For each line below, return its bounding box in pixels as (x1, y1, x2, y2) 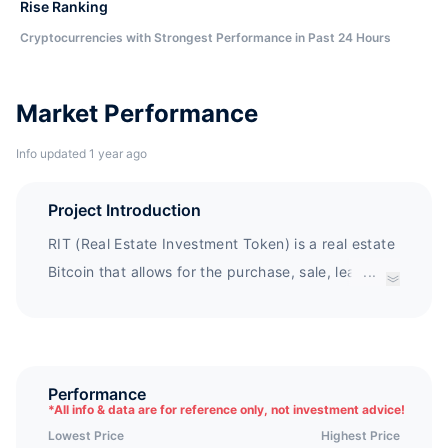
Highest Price (321, 428, 400, 443)
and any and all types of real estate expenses (48, 291, 362, 308)
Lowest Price (48, 428, 124, 443)
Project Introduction (48, 200, 201, 220)
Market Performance (16, 99, 258, 128)
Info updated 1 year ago (16, 146, 147, 161)
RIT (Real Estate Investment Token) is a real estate (48, 235, 395, 252)
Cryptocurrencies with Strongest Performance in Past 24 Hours (20, 30, 391, 45)
